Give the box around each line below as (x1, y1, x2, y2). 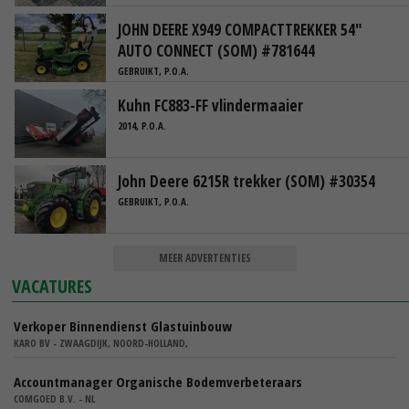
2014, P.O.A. (118, 119, 166, 133)
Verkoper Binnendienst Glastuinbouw (14, 316, 232, 335)
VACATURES (12, 273, 93, 299)
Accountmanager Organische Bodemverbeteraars (14, 372, 302, 391)
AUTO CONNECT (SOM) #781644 (118, 39, 315, 61)
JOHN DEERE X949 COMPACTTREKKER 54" (118, 18, 362, 40)
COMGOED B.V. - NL (14, 391, 95, 405)
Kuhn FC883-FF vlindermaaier (118, 94, 303, 116)
